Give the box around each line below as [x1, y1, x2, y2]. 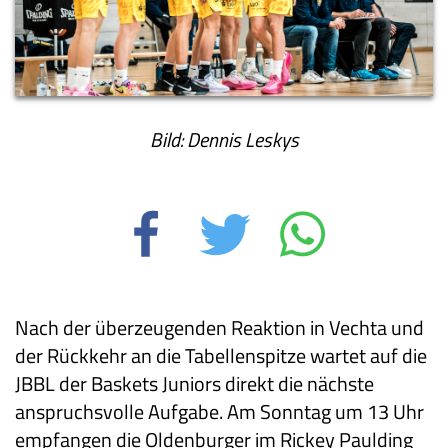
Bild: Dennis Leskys [149, 124, 299, 156]
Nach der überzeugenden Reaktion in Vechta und [15, 312, 424, 344]
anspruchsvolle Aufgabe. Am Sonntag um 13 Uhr [15, 396, 424, 428]
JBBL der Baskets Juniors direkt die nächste [15, 368, 374, 400]
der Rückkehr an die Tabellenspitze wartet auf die [15, 340, 427, 372]
